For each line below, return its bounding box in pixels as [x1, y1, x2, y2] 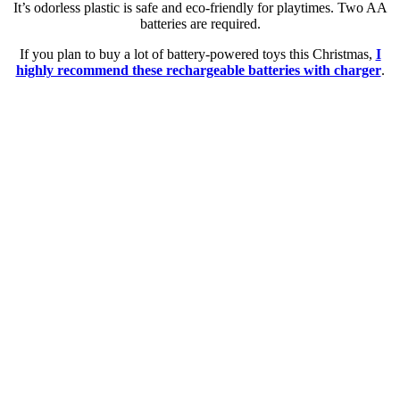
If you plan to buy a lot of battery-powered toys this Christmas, [19, 46, 376, 62]
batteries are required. [139, 16, 261, 32]
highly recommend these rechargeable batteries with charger [15, 62, 381, 79]
